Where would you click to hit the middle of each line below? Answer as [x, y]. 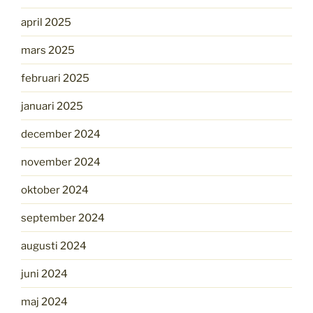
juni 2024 [44, 274]
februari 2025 [55, 78]
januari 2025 [52, 106]
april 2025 [46, 22]
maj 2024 [44, 301]
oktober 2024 [55, 190]
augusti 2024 [54, 246]
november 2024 [61, 162]
